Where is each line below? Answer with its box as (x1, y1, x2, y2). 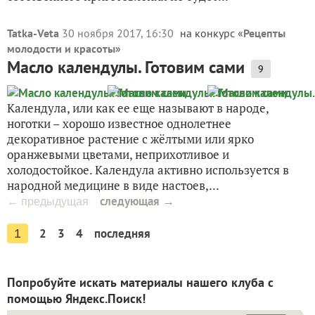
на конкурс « (180, 26, 243, 40)
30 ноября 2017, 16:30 (62, 26, 176, 40)
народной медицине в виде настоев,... (7, 177, 219, 193)
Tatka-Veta (7, 26, 59, 40)
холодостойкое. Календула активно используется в (7, 162, 289, 178)
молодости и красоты (7, 41, 115, 56)
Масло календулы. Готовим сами (7, 56, 245, 78)
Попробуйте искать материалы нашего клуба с (7, 274, 274, 290)
